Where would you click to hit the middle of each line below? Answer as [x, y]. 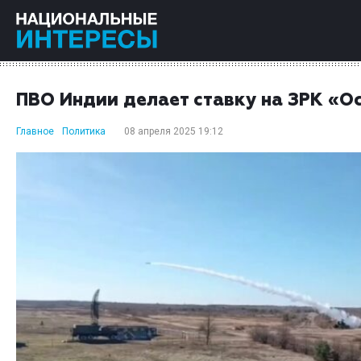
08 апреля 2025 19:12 [174, 131]
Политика [84, 131]
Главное [35, 131]
